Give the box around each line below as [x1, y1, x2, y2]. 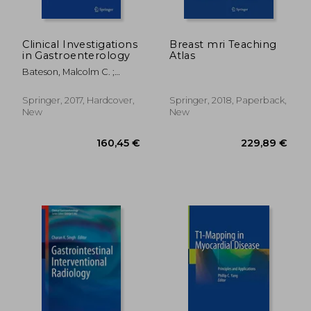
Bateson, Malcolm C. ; [22, 66, 115, 77]
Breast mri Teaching [169, 37, 277, 51]
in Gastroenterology [22, 49, 131, 62]
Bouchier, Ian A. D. [22, 78, 102, 89]
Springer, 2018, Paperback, [169, 94, 287, 106]
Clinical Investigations [22, 37, 138, 51]
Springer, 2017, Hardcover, [22, 94, 135, 106]
